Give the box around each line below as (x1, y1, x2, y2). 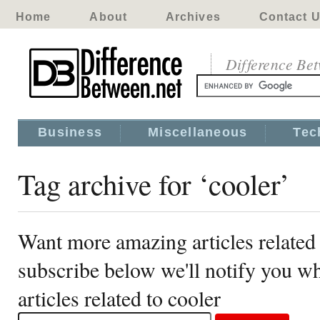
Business (38, 125, 103, 139)
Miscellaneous (148, 125, 248, 139)
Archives (165, 11, 221, 23)
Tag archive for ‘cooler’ (18, 164, 290, 203)
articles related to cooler (18, 284, 221, 312)
